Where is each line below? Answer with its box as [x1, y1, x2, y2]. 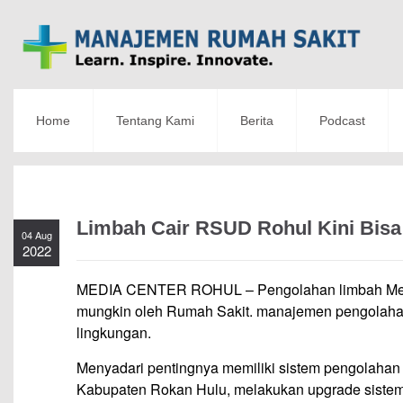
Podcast [319, 113, 365, 129]
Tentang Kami [116, 113, 194, 129]
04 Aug [21, 228, 52, 243]
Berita [240, 113, 273, 129]
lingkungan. [76, 322, 151, 344]
